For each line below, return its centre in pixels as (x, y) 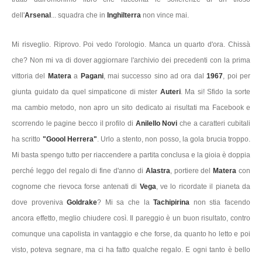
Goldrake (82, 202)
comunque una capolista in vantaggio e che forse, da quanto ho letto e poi (131, 234)
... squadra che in (79, 15)
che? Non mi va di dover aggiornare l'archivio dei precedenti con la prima (131, 60)
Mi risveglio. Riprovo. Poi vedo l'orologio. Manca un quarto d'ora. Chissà (131, 44)
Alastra (158, 170)
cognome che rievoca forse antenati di (76, 186)
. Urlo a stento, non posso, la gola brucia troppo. (174, 139)
